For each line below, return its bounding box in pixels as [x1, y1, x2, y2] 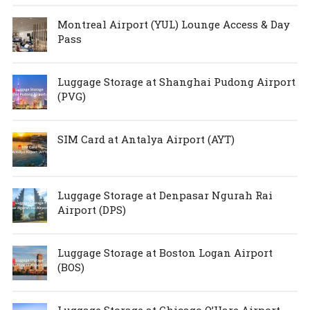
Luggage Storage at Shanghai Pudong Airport [57, 74, 295, 89]
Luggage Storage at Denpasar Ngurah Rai [57, 188, 273, 202]
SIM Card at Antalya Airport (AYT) [57, 131, 235, 146]
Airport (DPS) [57, 202, 126, 217]
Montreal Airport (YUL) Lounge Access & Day [57, 17, 290, 31]
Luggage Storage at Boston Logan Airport [57, 245, 273, 259]
